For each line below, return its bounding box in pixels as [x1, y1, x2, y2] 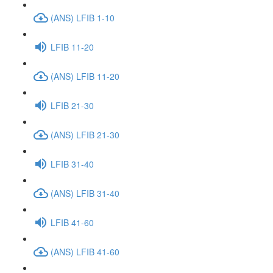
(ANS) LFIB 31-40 [51, 186, 119, 199]
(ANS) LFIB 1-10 [51, 11, 115, 24]
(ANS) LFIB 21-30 [51, 128, 119, 141]
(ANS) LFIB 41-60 [51, 245, 119, 258]
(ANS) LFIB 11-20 [51, 69, 119, 82]
